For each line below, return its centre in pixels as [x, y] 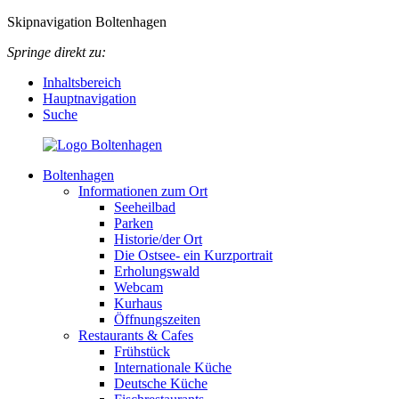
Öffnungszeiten [157, 319]
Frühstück [142, 351]
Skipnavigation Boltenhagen [87, 22]
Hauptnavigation [90, 98]
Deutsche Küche [161, 383]
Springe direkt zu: [57, 52]
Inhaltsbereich [82, 82]
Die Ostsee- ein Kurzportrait [193, 255]
